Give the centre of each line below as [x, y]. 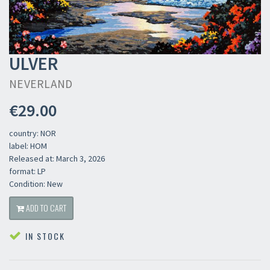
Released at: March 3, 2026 [57, 159]
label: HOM [28, 146]
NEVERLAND [41, 84]
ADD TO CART [45, 208]
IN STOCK [44, 236]
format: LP [27, 171]
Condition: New [36, 184]
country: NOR [33, 133]
